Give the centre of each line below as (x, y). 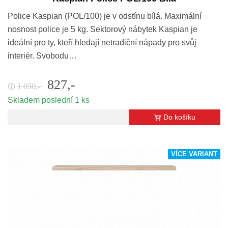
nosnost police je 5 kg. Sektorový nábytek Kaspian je (103, 30)
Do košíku (179, 117)
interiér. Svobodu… (42, 56)
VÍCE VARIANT (194, 154)
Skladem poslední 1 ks (49, 100)
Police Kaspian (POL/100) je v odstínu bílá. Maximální (105, 16)
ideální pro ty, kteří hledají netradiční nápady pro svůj (102, 43)
